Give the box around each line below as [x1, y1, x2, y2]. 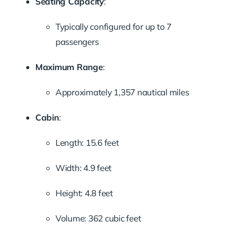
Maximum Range [35, 61, 103, 72]
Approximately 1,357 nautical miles [55, 86, 189, 97]
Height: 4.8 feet [55, 187, 113, 198]
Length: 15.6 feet [55, 137, 119, 148]
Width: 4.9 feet [55, 162, 112, 173]
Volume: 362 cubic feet [55, 212, 141, 223]
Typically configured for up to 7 [55, 21, 172, 32]
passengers [55, 36, 99, 47]
